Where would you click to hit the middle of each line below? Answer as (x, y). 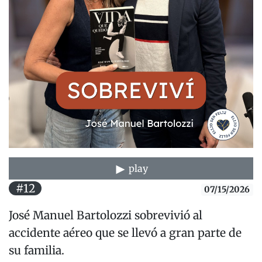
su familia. (38, 251)
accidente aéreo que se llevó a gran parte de (125, 233)
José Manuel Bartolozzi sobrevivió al (106, 216)
